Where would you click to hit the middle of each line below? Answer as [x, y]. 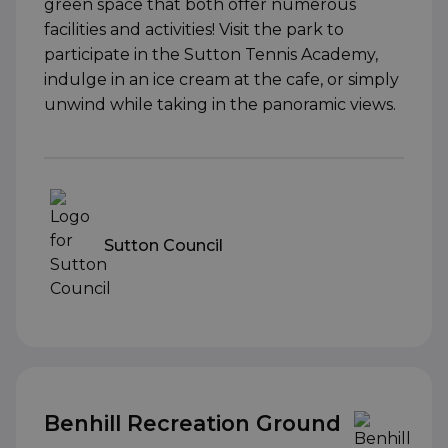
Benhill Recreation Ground [192, 423]
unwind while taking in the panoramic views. [220, 105]
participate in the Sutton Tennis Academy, [211, 55]
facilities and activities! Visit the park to [194, 30]
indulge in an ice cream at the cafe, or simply [221, 80]
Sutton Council [163, 245]
